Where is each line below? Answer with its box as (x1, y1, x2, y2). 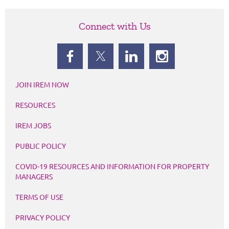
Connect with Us (78, 19, 151, 32)
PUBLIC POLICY (15, 141, 66, 150)
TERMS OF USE (15, 192, 63, 201)
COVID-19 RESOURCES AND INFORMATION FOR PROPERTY (15, 161, 209, 171)
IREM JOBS (15, 120, 51, 130)
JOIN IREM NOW (15, 79, 69, 89)
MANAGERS (15, 171, 53, 181)
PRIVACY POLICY (15, 212, 70, 222)
